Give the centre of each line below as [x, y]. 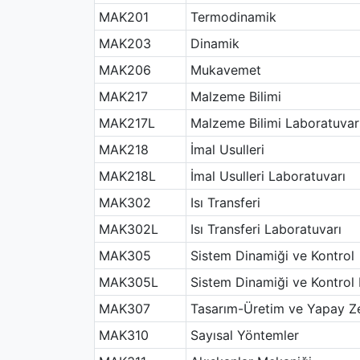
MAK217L [127, 123]
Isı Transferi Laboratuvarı [266, 229]
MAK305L [128, 282]
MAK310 [123, 335]
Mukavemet [225, 70]
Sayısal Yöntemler [244, 335]
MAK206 [125, 70]
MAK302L [128, 229]
